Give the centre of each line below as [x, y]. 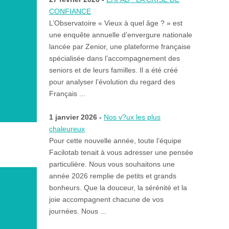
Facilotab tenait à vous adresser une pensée [121, 153]
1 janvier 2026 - [76, 117]
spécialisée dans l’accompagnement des [114, 59]
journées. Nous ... [77, 211]
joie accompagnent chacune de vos [106, 200]
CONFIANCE [70, 12]
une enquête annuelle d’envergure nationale [120, 35]
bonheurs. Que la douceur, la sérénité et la [118, 188]
